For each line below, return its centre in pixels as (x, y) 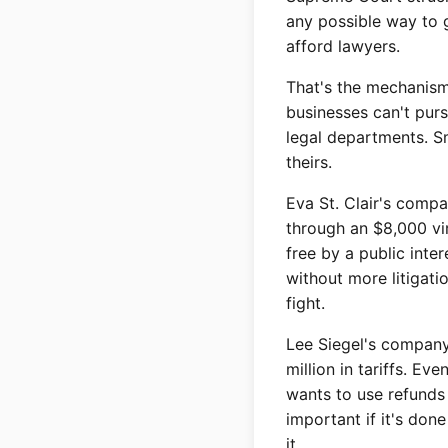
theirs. (309, 162)
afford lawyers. (343, 46)
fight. (305, 303)
